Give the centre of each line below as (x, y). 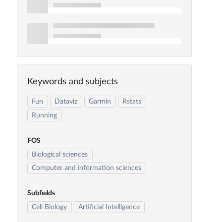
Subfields (41, 194)
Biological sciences (60, 154)
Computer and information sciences (87, 168)
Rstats (132, 101)
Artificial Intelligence (109, 207)
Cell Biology (50, 207)
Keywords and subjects (72, 82)
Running (45, 115)
